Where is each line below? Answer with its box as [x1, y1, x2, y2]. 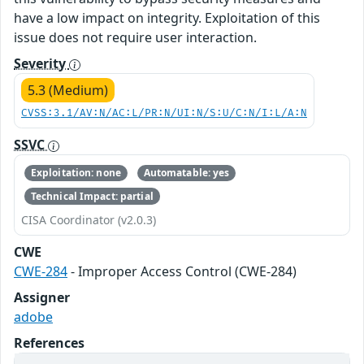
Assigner [14, 288, 70, 306]
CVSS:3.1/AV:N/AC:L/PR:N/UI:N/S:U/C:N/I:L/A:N [21, 107, 307, 119]
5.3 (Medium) [28, 81, 108, 99]
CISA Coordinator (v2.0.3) [21, 211, 156, 227]
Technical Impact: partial [30, 188, 154, 203]
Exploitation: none [30, 166, 121, 180]
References [14, 333, 84, 352]
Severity [14, 54, 69, 72]
